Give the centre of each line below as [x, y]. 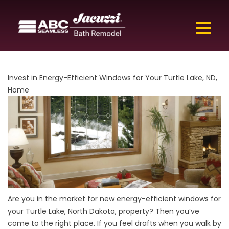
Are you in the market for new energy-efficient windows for [114, 199]
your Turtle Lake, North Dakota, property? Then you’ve [104, 211]
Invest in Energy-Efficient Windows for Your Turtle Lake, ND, [112, 78]
